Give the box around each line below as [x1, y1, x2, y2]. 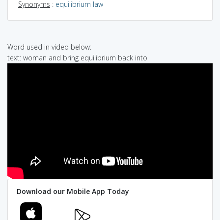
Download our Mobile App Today [16, 187, 129, 196]
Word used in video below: [7, 42, 91, 52]
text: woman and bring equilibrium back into [7, 53, 147, 62]
